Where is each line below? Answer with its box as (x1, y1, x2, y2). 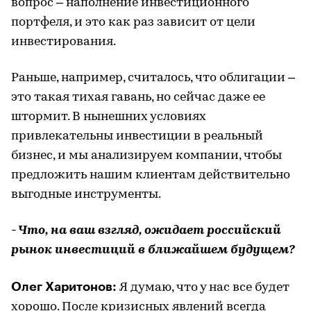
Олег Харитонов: (11, 280, 119, 293)
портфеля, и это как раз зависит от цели (11, 15, 255, 29)
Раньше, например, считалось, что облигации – (11, 71, 295, 85)
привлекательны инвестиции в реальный (11, 129, 263, 143)
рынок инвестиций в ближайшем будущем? (11, 243, 295, 257)
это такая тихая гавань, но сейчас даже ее (11, 90, 265, 104)
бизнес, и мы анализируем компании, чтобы (11, 149, 282, 162)
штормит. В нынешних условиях (11, 110, 206, 124)
